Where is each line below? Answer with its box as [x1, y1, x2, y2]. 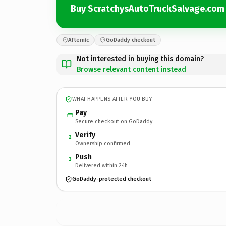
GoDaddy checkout [106, 36, 155, 43]
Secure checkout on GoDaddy [75, 118, 152, 125]
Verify [75, 130, 95, 139]
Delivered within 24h [75, 162, 128, 169]
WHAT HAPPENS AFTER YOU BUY [72, 96, 152, 102]
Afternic [68, 36, 89, 43]
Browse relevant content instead [77, 65, 186, 74]
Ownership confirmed [75, 140, 130, 147]
